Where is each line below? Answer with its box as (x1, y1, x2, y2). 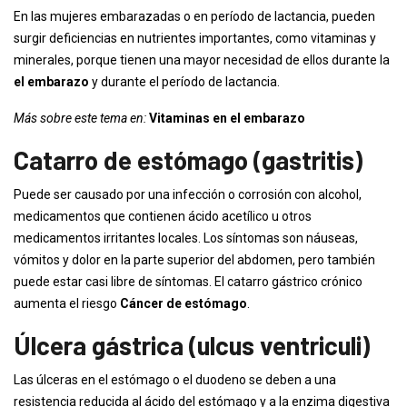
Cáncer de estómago (120, 296, 247, 311)
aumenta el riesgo (14, 296, 120, 311)
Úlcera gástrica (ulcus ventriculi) (14, 330, 370, 361)
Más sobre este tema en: (14, 111, 149, 125)
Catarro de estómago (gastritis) (14, 144, 362, 175)
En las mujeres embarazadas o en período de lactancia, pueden (14, 9, 375, 24)
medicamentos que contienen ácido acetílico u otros (14, 209, 312, 223)
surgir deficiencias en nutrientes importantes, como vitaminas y (14, 31, 376, 45)
